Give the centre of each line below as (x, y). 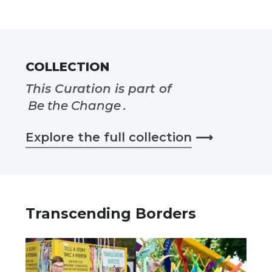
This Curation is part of (98, 89)
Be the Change (74, 106)
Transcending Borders (111, 214)
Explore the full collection (109, 138)
